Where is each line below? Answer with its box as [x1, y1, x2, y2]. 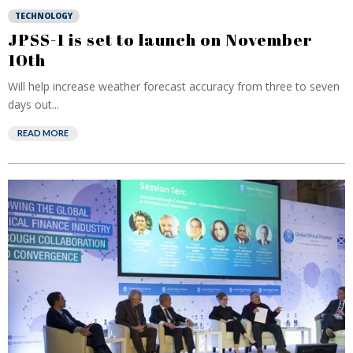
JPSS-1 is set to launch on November [8, 28, 313, 50]
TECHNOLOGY [15, 10, 72, 21]
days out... [8, 97, 59, 112]
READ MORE [17, 128, 69, 138]
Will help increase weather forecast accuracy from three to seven [8, 79, 340, 94]
